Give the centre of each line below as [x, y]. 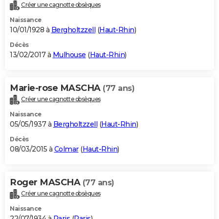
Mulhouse [69, 55]
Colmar [66, 149]
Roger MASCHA [46, 183]
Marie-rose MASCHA [56, 88]
